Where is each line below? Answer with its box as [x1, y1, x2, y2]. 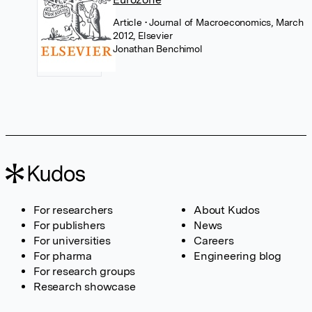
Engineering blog [194, 249, 281, 263]
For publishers [33, 218, 106, 232]
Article [113, 16, 145, 28]
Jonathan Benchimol [113, 42, 203, 54]
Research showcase [33, 279, 136, 293]
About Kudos [194, 203, 260, 217]
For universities [33, 233, 111, 247]
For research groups [33, 264, 136, 278]
